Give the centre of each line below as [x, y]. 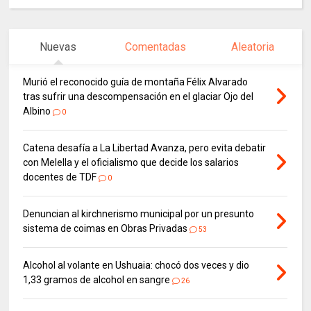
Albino [37, 111]
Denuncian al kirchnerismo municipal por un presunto [139, 213]
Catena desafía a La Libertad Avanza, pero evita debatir [145, 148]
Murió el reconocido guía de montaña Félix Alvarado [136, 82]
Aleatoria [253, 47]
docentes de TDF [60, 177]
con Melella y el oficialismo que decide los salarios [131, 162]
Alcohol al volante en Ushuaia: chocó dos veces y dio [136, 265]
